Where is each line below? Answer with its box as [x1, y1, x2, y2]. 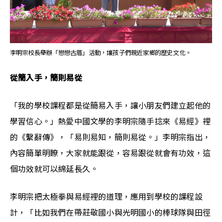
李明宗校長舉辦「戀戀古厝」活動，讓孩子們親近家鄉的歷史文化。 [10, 49, 192, 56]
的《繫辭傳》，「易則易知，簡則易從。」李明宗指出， [10, 132, 211, 142]
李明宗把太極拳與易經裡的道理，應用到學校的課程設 [10, 192, 203, 202]
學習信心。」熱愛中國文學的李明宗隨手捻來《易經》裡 [10, 116, 211, 126]
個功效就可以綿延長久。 [10, 164, 99, 174]
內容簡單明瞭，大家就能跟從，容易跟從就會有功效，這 [10, 148, 211, 158]
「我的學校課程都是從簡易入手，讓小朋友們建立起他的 [10, 101, 211, 111]
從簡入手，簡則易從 [10, 73, 82, 83]
